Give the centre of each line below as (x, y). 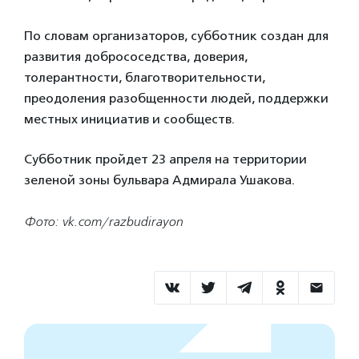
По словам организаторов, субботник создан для (176, 36)
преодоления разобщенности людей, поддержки (176, 99)
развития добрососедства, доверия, (136, 57)
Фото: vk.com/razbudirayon (103, 222)
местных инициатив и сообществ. (129, 119)
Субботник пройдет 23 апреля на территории (165, 159)
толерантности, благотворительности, (145, 78)
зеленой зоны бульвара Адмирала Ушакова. (159, 180)
